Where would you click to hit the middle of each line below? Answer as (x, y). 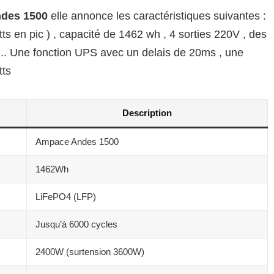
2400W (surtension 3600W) (90, 251)
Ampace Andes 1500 (77, 141)
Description (147, 113)
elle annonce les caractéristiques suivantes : (157, 16)
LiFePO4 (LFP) (66, 196)
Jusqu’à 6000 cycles (76, 224)
